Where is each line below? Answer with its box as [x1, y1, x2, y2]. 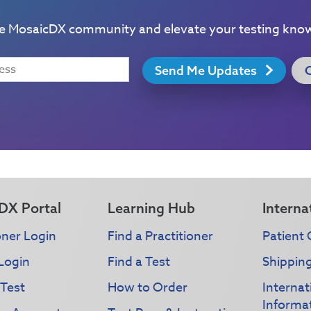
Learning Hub [107, 199, 195, 217]
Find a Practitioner [107, 226, 213, 246]
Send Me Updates [155, 62, 260, 78]
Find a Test [107, 252, 170, 271]
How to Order [107, 278, 187, 297]
